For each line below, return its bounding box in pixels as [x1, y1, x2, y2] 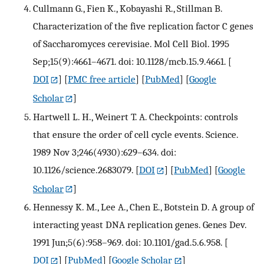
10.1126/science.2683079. [33, 163, 133, 176]
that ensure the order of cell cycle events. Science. [33, 128, 238, 140]
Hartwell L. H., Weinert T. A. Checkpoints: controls [33, 110, 238, 123]
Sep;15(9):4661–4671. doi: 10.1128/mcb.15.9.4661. [33, 55, 226, 67]
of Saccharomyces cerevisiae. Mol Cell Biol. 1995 [33, 37, 229, 49]
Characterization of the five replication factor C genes [33, 19, 253, 32]
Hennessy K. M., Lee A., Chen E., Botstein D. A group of [33, 201, 254, 213]
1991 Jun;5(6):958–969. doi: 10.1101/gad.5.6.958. [33, 236, 222, 249]
